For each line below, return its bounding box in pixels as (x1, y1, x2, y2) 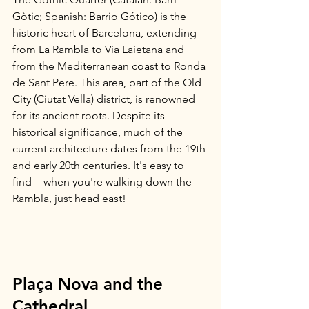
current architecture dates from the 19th (12, 142, 208, 155)
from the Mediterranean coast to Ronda (12, 59, 208, 72)
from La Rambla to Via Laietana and (12, 43, 187, 56)
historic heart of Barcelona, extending (12, 26, 199, 39)
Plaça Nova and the (12, 274, 168, 294)
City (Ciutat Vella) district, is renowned (12, 92, 198, 106)
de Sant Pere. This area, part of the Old (12, 76, 204, 89)
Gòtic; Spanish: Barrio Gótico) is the (12, 10, 189, 23)
